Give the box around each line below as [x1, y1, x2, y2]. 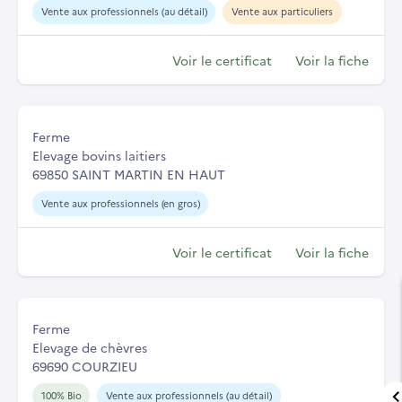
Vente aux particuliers [231, 4, 333, 18]
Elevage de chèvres [32, 337, 147, 356]
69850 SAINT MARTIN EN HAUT [32, 164, 225, 183]
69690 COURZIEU [32, 356, 137, 375]
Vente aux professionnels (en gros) [40, 196, 200, 210]
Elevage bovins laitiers [32, 145, 166, 164]
